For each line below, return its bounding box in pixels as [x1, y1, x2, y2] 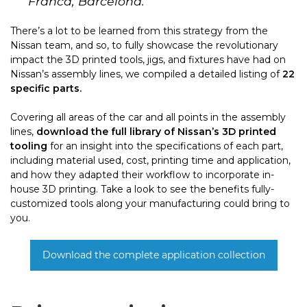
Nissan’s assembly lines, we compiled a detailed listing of [10, 67, 280, 80]
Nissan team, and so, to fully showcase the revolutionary [10, 38, 278, 51]
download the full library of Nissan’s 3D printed [36, 125, 276, 138]
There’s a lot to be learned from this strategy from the [10, 24, 268, 37]
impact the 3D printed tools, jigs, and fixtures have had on [10, 53, 286, 66]
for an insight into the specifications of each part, [47, 139, 283, 152]
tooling [10, 139, 47, 152]
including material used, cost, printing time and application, [10, 153, 291, 167]
